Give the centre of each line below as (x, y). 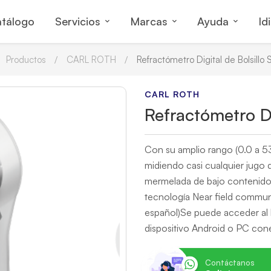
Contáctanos (230, 263)
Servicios (77, 21)
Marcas (149, 21)
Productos (26, 60)
